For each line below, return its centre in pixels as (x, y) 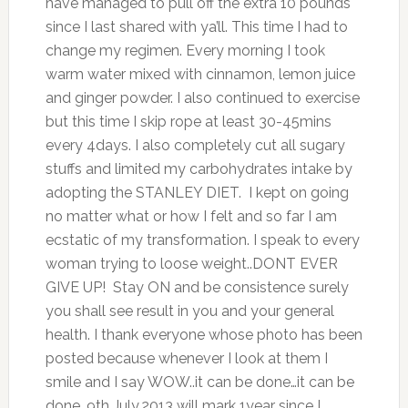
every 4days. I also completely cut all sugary (195, 146)
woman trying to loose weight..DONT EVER (191, 264)
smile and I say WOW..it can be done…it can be (199, 382)
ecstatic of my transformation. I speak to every (202, 240)
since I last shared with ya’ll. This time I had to (196, 27)
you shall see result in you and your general (189, 311)
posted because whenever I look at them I (186, 359)
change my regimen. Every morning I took (185, 51)
